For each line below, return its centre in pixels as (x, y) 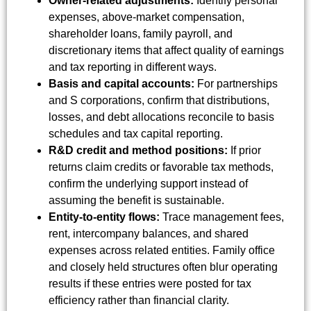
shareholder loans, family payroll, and (141, 33)
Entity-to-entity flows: (104, 217)
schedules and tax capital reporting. (136, 133)
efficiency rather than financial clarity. (139, 300)
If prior (244, 150)
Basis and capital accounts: (121, 83)
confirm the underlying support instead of (148, 183)
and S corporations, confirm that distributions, (159, 100)
